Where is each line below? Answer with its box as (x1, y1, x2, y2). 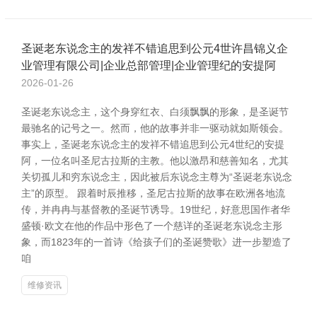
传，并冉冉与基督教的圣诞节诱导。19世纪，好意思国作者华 (21, 204, 290, 215)
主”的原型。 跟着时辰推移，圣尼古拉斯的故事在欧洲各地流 (21, 188, 285, 199)
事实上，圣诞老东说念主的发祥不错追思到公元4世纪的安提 (21, 139, 284, 150)
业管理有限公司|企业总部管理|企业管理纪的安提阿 (21, 59, 276, 71)
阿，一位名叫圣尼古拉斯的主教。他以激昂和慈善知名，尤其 (21, 155, 289, 166)
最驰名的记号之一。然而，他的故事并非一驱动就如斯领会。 (21, 122, 289, 134)
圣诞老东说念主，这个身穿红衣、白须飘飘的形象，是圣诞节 (21, 106, 289, 117)
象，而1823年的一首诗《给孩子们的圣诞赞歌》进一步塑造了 (21, 236, 292, 248)
